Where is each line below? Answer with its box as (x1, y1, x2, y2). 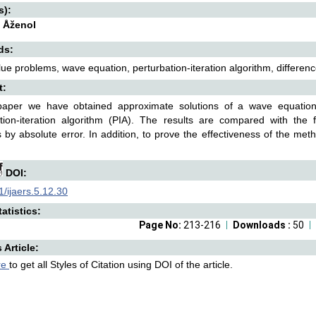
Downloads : (233, 219, 293, 231)
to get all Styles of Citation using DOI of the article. (9, 259, 233, 270)
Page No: (139, 219, 183, 231)
